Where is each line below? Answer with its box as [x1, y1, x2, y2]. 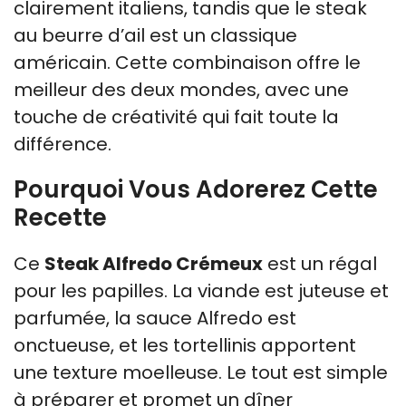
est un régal [263, 250, 377, 276]
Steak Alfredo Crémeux [44, 250, 263, 276]
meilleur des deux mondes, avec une [14, 76, 349, 102]
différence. [14, 130, 111, 157]
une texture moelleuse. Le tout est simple [14, 359, 388, 385]
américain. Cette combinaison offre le [14, 49, 361, 75]
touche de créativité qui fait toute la [14, 103, 339, 130]
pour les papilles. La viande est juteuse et [14, 277, 389, 304]
